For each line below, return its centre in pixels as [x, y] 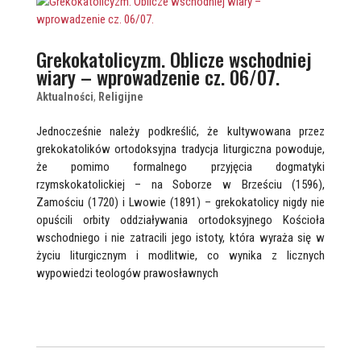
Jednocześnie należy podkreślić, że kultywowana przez [180, 131]
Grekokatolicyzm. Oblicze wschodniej [173, 59]
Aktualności [64, 97]
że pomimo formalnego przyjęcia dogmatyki [180, 167]
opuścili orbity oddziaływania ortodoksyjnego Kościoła [180, 220]
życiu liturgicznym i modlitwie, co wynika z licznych [180, 255]
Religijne [120, 97]
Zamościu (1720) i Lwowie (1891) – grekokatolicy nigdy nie [180, 202]
